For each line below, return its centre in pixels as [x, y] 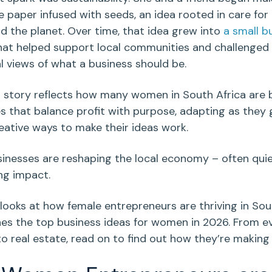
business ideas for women [122, 223]
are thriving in [214, 206]
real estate [38, 239]
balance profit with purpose [103, 111]
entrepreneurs [140, 206]
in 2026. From [225, 223]
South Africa [214, 95]
